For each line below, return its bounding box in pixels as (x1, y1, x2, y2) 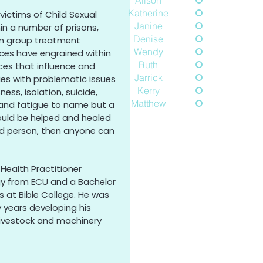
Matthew (130, 97, 166, 109)
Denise (133, 33, 164, 45)
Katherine (128, 7, 169, 19)
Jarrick (134, 72, 163, 83)
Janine (134, 20, 163, 32)
